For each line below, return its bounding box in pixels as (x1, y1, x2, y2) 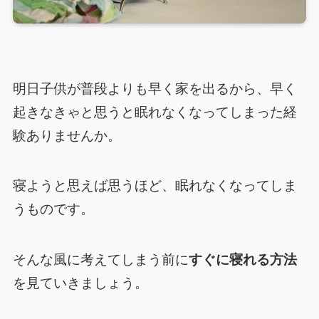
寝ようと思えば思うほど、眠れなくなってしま (12, 178, 297, 194)
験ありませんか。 (12, 127, 121, 143)
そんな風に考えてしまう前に (12, 252, 189, 268)
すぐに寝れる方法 (188, 252, 297, 268)
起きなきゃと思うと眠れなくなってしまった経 (12, 104, 297, 120)
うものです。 (12, 202, 94, 217)
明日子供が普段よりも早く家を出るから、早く (12, 80, 297, 96)
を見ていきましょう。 (12, 276, 148, 291)
